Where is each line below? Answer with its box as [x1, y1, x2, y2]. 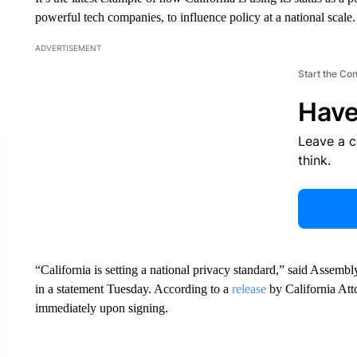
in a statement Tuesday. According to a [34, 282, 232, 296]
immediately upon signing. [34, 301, 168, 315]
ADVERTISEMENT [34, 43, 101, 53]
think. [297, 152, 331, 168]
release [231, 282, 266, 296]
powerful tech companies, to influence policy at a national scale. [34, 10, 355, 24]
